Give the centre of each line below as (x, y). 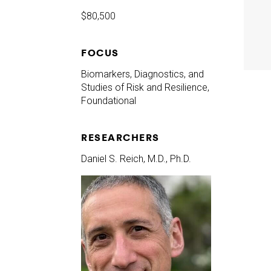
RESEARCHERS (120, 137)
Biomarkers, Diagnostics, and (143, 74)
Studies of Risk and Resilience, (145, 87)
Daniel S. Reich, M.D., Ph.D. (136, 158)
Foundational (109, 100)
